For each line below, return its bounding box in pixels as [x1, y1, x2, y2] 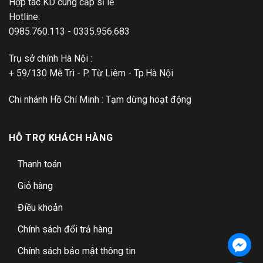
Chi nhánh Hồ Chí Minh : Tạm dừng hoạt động [9, 94, 191, 106]
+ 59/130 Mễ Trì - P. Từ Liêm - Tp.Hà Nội [9, 67, 173, 79]
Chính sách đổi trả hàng [18, 224, 113, 235]
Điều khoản [18, 202, 63, 214]
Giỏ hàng [18, 180, 53, 192]
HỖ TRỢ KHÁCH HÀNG [9, 132, 113, 144]
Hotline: [9, 11, 40, 22]
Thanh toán [18, 159, 62, 170]
